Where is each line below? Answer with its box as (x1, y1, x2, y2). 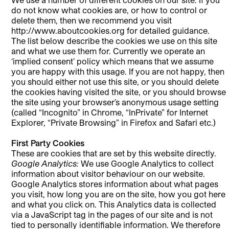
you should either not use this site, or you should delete (11, 76, 219, 86)
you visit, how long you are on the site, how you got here (11, 189, 226, 199)
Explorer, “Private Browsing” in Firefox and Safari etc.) (11, 117, 216, 127)
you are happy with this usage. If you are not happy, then (11, 66, 225, 76)
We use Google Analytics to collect (79, 158, 214, 168)
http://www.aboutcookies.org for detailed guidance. (11, 25, 210, 35)
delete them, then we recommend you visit (11, 15, 172, 25)
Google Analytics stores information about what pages (11, 178, 219, 189)
